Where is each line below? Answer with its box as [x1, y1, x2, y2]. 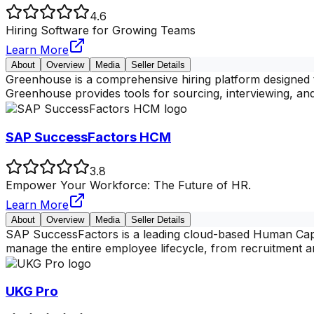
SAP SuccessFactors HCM [6, 128, 171, 145]
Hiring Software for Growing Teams [6, 23, 196, 38]
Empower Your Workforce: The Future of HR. [6, 177, 251, 192]
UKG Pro [6, 283, 58, 300]
